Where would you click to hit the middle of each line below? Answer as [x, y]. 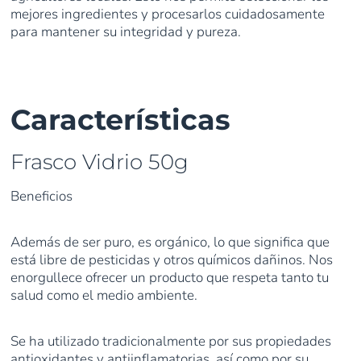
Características [121, 120]
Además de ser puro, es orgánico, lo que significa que [170, 243]
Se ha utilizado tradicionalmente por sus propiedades [171, 342]
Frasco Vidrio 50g [100, 162]
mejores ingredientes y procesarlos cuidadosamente [168, 15]
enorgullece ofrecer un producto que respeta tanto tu [170, 278]
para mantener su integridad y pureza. [126, 32]
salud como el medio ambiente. [104, 296]
